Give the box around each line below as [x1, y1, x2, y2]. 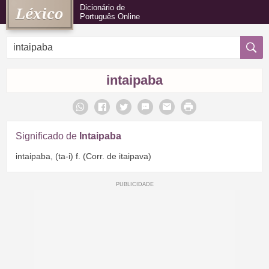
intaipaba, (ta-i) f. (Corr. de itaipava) [16, 151, 151, 161]
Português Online [80, 12, 140, 21]
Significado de [16, 131, 79, 141]
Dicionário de [80, 3, 125, 12]
